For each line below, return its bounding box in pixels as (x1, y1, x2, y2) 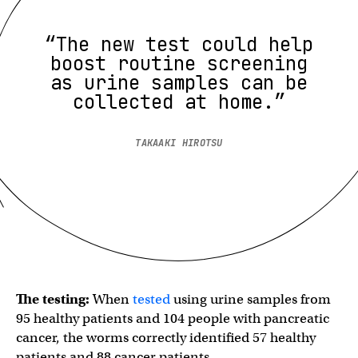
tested (133, 291, 170, 308)
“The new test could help (45, 32, 313, 57)
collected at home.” (73, 89, 285, 114)
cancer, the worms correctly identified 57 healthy (16, 329, 316, 346)
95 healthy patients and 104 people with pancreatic (16, 310, 329, 327)
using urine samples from (170, 291, 331, 308)
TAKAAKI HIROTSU (135, 137, 223, 149)
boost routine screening (50, 51, 308, 76)
